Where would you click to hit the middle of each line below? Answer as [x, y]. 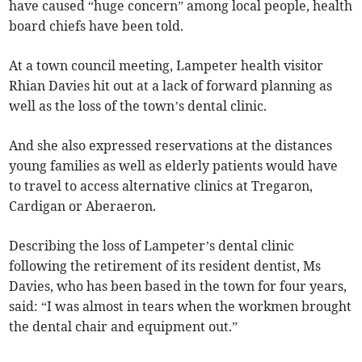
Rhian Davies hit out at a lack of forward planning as [171, 86]
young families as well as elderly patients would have [174, 166]
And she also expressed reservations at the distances [171, 146]
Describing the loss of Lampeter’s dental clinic [152, 246]
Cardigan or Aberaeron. [83, 206]
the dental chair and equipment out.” [124, 327]
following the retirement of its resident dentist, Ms [165, 266]
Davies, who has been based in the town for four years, [178, 286]
